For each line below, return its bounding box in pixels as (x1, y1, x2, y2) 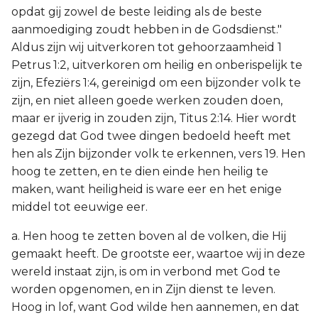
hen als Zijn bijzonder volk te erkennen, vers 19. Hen (11, 147, 305, 160)
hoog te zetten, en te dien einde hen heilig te (11, 165, 268, 178)
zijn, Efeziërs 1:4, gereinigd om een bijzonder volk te (11, 76, 301, 89)
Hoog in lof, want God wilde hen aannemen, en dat (11, 300, 300, 314)
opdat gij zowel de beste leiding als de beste (11, 5, 262, 18)
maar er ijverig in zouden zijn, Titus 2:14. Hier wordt (11, 111, 297, 125)
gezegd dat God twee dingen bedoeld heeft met (11, 129, 291, 143)
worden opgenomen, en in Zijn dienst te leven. (11, 283, 275, 296)
